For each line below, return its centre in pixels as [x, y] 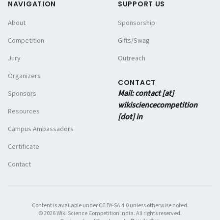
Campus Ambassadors [41, 129]
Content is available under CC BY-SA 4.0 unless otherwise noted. [110, 206]
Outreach [132, 58]
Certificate [24, 147]
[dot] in [130, 117]
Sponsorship [137, 23]
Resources [24, 111]
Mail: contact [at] [146, 93]
